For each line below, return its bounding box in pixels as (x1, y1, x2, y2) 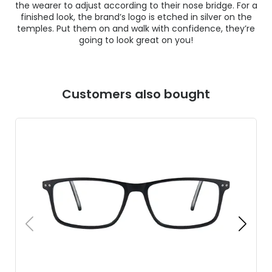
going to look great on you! (79, 34, 193, 47)
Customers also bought (62, 86, 210, 103)
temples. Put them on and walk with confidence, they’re (17, 22, 255, 35)
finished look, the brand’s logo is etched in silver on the (20, 11, 252, 24)
